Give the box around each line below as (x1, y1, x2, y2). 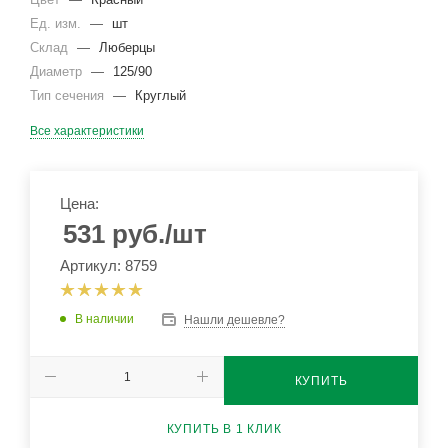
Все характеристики (30, 124, 144, 138)
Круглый (135, 88, 186, 103)
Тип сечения (30, 88, 108, 103)
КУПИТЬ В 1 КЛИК (166, 421, 282, 436)
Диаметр (30, 64, 86, 79)
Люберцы (99, 40, 155, 55)
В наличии (75, 312, 134, 326)
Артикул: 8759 (60, 257, 157, 274)
